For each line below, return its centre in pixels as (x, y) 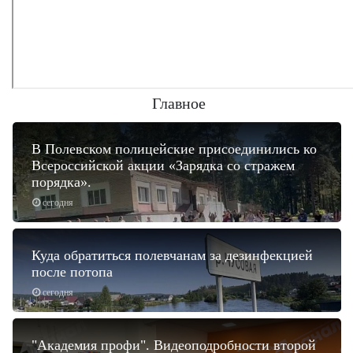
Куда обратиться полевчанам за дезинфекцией (172, 255)
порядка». (61, 182)
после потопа (72, 271)
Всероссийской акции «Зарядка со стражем (163, 165)
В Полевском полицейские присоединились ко (174, 149)
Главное (178, 103)
